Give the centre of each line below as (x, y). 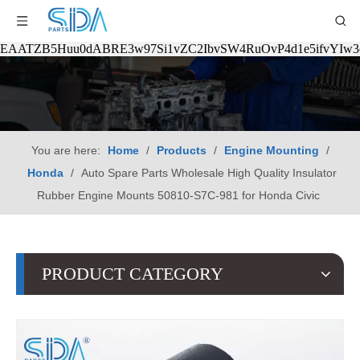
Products (181, 151)
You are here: (65, 151)
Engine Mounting (271, 151)
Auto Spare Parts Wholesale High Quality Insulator (209, 173)
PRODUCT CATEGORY (133, 274)
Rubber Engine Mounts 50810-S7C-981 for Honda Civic (178, 196)
